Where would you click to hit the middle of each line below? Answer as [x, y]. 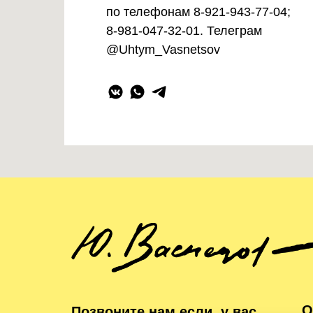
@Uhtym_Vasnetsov [163, 50]
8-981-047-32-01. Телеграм [184, 31]
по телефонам [150, 12]
